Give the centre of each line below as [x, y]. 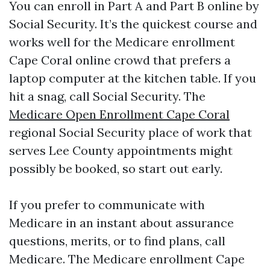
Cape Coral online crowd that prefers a [120, 60]
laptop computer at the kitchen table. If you [133, 78]
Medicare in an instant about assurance [121, 223]
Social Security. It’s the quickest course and [133, 24]
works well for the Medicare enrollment [122, 42]
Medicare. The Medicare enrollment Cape [127, 259]
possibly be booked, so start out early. [116, 168]
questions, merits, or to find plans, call [117, 241]
